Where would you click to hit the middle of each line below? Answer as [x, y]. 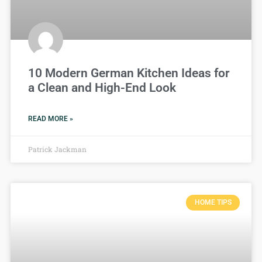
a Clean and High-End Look [102, 88]
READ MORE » [51, 119]
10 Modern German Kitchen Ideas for [129, 73]
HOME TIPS [213, 203]
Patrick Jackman [57, 149]
